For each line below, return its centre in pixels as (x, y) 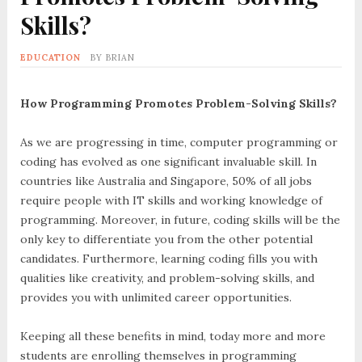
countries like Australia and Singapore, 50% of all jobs (166, 181)
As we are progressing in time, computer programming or (179, 143)
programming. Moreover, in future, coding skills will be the (180, 220)
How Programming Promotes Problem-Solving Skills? (180, 104)
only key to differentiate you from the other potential (166, 240)
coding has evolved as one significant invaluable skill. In (168, 162)
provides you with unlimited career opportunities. (157, 298)
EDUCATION (50, 58)
